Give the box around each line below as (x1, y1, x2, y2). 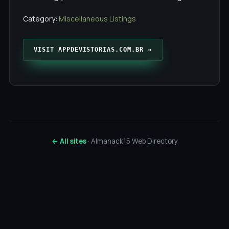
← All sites (51, 136, 86, 146)
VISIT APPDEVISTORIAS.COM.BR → (34, 46, 152, 53)
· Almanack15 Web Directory (86, 136, 178, 146)
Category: (23, 14, 59, 24)
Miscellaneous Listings (59, 14, 136, 24)
